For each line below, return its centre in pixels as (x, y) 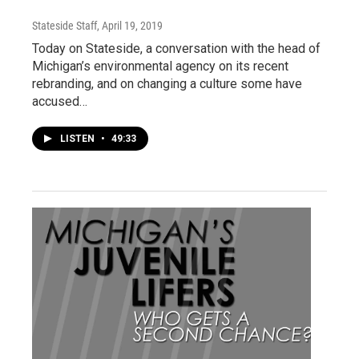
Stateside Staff (65, 25)
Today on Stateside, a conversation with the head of (176, 48)
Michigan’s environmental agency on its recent (160, 66)
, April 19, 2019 (130, 25)
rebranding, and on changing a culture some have (167, 83)
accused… (60, 101)
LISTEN (79, 138)
